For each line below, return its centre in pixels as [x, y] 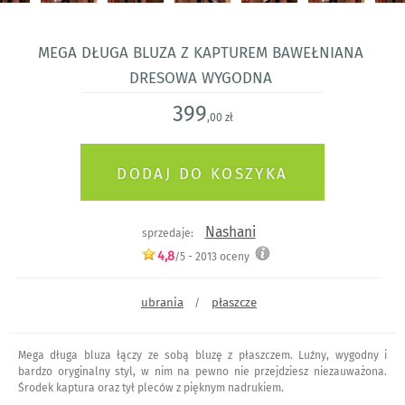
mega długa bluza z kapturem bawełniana [200, 50]
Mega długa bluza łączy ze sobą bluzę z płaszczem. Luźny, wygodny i [202, 355]
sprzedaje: [169, 233]
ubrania [162, 302]
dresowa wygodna [200, 75]
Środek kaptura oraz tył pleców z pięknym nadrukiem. [151, 387]
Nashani [230, 231]
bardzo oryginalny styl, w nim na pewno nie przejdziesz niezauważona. [202, 371]
